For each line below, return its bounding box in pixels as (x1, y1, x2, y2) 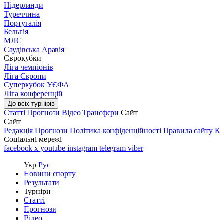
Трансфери (82, 109, 121, 117)
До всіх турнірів (8, 100, 55, 107)
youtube (40, 144, 67, 152)
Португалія (4, 19, 41, 27)
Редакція (4, 126, 35, 135)
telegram (99, 144, 128, 152)
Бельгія (4, 27, 28, 36)
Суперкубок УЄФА (4, 81, 69, 89)
